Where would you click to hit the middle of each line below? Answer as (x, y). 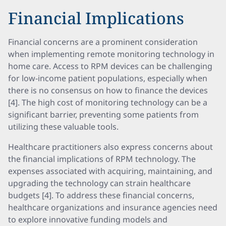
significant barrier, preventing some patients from (103, 115)
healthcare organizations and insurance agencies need (113, 207)
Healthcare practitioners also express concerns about (110, 147)
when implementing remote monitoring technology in (111, 54)
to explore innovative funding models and (88, 219)
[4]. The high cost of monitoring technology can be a (108, 102)
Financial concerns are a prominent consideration (103, 42)
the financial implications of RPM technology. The (102, 159)
